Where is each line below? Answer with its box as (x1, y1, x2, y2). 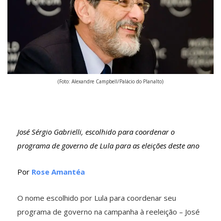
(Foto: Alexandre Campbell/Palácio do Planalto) (58, 77, 163, 85)
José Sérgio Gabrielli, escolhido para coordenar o (17, 126, 175, 137)
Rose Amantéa (32, 166, 85, 177)
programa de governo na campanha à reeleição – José (17, 206, 200, 217)
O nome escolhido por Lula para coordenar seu (17, 192, 176, 203)
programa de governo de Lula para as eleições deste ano (17, 140, 199, 150)
